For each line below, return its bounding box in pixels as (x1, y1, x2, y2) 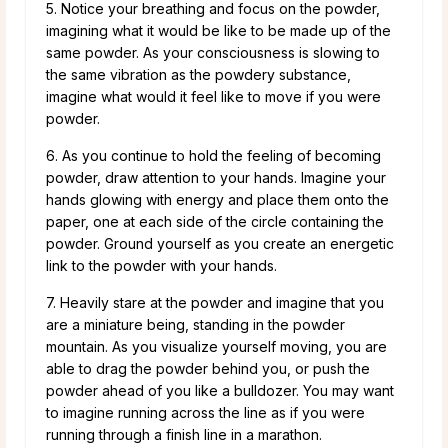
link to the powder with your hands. (46, 256, 277, 274)
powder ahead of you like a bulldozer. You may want (46, 381, 394, 399)
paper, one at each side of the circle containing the (46, 212, 384, 230)
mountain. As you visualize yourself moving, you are (46, 337, 387, 355)
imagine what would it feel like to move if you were (46, 87, 381, 105)
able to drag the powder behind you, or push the (46, 359, 370, 377)
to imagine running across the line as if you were (46, 403, 365, 421)
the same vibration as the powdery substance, (46, 65, 351, 83)
